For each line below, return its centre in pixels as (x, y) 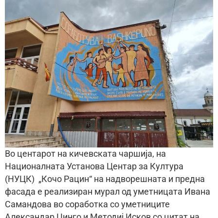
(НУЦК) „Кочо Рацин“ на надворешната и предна (105, 179)
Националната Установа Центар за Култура (94, 167)
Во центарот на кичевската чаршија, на (85, 154)
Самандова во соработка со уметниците (87, 205)
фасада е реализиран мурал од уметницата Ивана (108, 192)
